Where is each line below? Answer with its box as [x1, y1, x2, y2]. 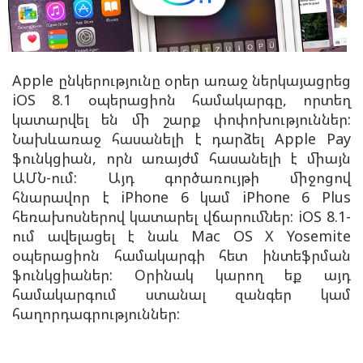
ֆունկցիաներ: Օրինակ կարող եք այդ [12, 264, 351, 284]
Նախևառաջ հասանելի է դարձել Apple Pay [12, 128, 351, 148]
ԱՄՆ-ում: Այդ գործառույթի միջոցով [12, 167, 351, 187]
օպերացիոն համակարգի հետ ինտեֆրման [12, 245, 351, 265]
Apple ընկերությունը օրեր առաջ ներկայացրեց [12, 70, 351, 90]
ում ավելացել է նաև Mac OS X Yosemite [12, 225, 351, 246]
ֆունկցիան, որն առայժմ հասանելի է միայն [12, 147, 351, 168]
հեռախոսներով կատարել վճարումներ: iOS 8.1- [12, 206, 351, 226]
